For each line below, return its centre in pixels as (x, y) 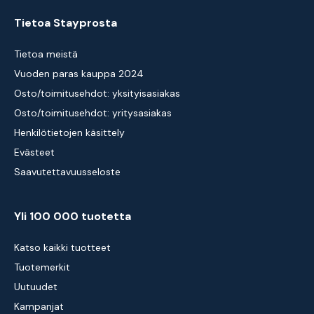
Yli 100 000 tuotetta (73, 216)
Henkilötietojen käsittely (69, 132)
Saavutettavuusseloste (67, 172)
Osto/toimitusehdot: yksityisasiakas (97, 93)
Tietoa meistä (46, 54)
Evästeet (34, 152)
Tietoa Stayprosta (66, 23)
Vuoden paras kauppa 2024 (79, 74)
